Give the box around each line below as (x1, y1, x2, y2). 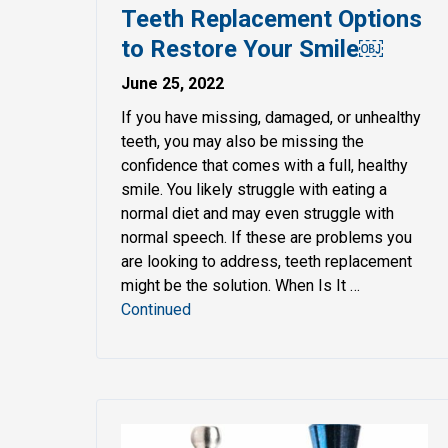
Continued (121, 299, 191, 319)
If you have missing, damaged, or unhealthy (121, 107, 421, 127)
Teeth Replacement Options (121, 4, 422, 33)
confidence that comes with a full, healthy (121, 155, 408, 175)
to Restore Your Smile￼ (121, 34, 383, 63)
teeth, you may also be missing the (121, 131, 364, 151)
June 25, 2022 (121, 73, 224, 93)
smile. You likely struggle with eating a (121, 179, 387, 199)
